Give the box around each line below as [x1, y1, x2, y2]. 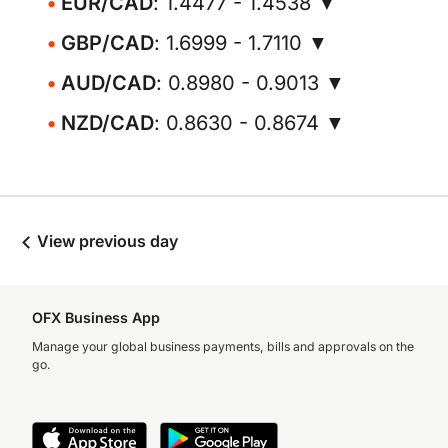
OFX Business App [32, 309, 160, 326]
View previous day [33, 231, 178, 251]
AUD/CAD [61, 71, 156, 95]
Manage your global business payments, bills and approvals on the [32, 339, 414, 354]
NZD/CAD [61, 111, 154, 135]
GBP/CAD [61, 31, 154, 55]
